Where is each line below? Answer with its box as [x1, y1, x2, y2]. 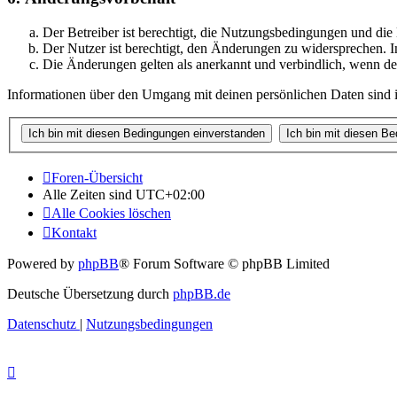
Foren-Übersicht [51, 169, 143, 185]
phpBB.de [173, 285, 230, 301]
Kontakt [51, 224, 97, 240]
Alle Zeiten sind [43, 186, 136, 202]
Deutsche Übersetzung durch [7, 285, 173, 301]
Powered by [7, 255, 78, 271]
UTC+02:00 [136, 186, 205, 202]
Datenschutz [7, 315, 76, 331]
